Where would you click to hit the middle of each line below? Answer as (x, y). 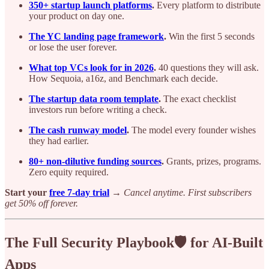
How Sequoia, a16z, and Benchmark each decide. (123, 78)
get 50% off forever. (41, 203)
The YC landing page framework (96, 36)
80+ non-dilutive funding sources (95, 161)
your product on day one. (77, 16)
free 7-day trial (79, 192)
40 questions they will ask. (207, 67)
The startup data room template (94, 98)
